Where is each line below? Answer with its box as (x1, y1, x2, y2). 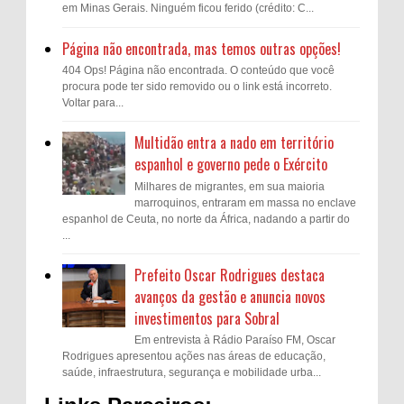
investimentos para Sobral (134, 307, 280, 329)
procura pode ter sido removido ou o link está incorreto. (62, 80, 332, 93)
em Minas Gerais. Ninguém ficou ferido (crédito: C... (62, 2, 314, 15)
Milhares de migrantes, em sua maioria (134, 179, 325, 193)
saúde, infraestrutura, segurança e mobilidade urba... (62, 366, 321, 380)
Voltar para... (62, 96, 124, 109)
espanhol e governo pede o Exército (134, 153, 327, 176)
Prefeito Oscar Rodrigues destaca (134, 263, 325, 286)
